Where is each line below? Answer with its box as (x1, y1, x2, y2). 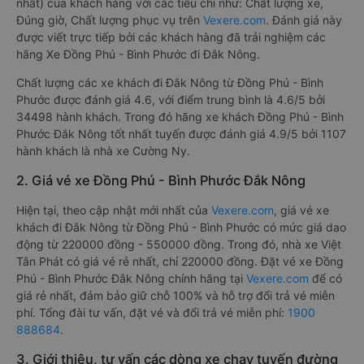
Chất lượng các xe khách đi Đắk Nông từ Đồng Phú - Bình (16, 76, 323, 89)
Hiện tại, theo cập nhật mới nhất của (16, 203, 211, 217)
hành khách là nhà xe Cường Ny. (16, 144, 190, 158)
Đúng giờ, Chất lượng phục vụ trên (16, 13, 203, 27)
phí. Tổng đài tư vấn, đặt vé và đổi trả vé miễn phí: (16, 305, 288, 319)
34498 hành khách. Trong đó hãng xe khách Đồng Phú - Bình (16, 110, 344, 123)
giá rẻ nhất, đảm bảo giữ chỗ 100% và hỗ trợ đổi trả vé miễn (16, 288, 335, 302)
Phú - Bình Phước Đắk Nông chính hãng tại (16, 271, 246, 285)
